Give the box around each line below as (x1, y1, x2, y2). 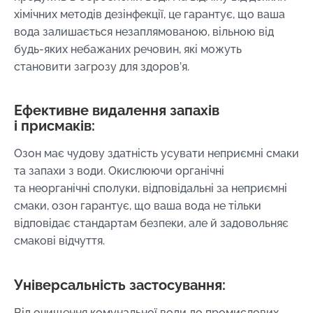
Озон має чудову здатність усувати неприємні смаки (14, 147, 299, 161)
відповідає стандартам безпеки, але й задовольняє (14, 217, 289, 231)
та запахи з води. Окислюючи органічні (14, 164, 224, 178)
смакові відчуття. (14, 234, 105, 248)
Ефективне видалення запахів (14, 102, 219, 119)
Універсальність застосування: (14, 276, 226, 293)
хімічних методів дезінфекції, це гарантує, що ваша (14, 7, 285, 21)
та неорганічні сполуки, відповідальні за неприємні (14, 182, 287, 196)
